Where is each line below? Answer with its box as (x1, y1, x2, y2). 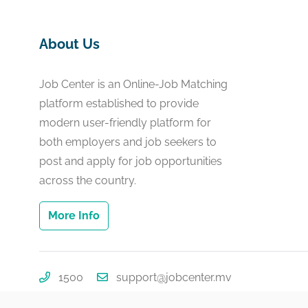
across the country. (39, 174, 136, 187)
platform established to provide (39, 97, 199, 110)
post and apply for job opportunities (39, 155, 222, 168)
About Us (39, 36, 100, 52)
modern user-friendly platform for (39, 116, 211, 129)
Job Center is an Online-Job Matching (39, 78, 228, 91)
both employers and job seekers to (39, 135, 217, 148)
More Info (48, 209, 100, 222)
